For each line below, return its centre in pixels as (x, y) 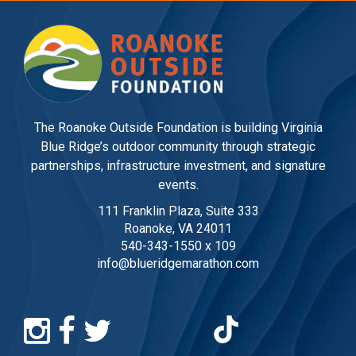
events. (178, 185)
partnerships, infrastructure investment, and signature (178, 166)
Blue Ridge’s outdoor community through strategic (178, 147)
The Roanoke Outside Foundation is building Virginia (178, 128)
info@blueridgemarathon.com (178, 264)
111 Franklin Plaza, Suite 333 (178, 211)
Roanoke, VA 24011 (178, 229)
